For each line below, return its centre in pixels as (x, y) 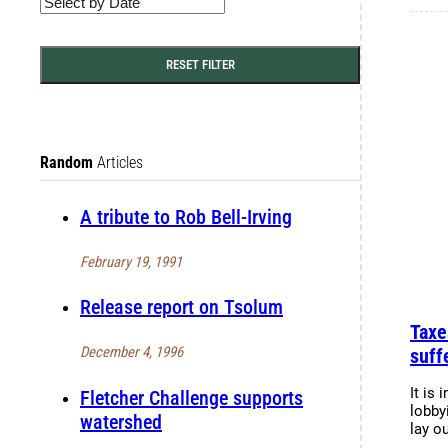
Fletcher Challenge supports (191, 397)
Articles (118, 162)
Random (66, 162)
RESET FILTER (200, 64)
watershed (121, 421)
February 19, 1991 (131, 261)
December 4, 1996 (131, 351)
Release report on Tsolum (181, 307)
